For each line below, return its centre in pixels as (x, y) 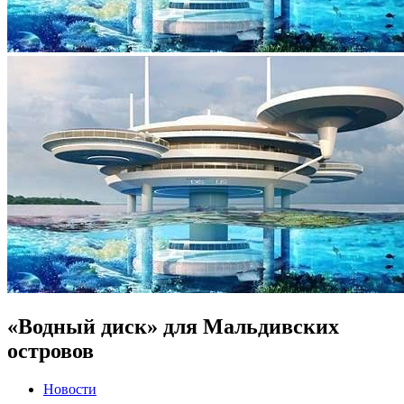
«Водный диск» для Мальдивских (173, 326)
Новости (70, 389)
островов (50, 350)
